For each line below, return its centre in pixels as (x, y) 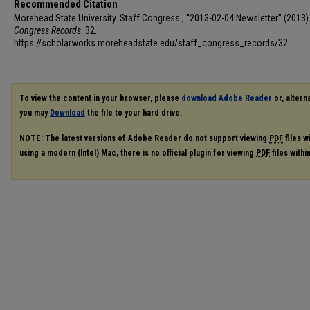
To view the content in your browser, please (100, 98)
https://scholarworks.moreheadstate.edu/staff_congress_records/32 (151, 43)
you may (35, 113)
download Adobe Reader (227, 98)
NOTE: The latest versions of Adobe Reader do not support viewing (144, 138)
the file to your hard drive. (134, 113)
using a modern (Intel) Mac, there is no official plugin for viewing (138, 153)
